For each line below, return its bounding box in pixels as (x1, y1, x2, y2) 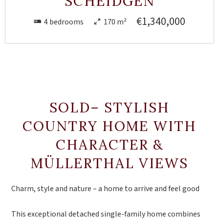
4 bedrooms (44, 17, 84, 27)
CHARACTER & (55, 136, 164, 153)
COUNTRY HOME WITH (22, 117, 197, 135)
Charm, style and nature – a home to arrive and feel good (11, 183, 199, 194)
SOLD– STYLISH (49, 99, 170, 116)
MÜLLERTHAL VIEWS (31, 154, 188, 172)
